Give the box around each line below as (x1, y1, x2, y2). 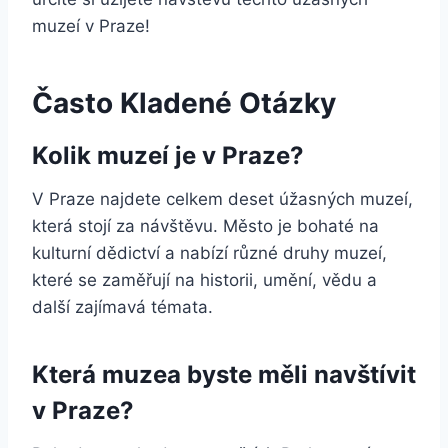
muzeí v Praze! (32, 15, 150, 36)
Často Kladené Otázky (32, 85, 336, 120)
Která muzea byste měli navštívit (32, 359, 416, 389)
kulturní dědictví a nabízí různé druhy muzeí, (32, 242, 387, 263)
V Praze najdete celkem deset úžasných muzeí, (32, 188, 413, 209)
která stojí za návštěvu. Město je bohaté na (32, 215, 379, 236)
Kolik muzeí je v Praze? (32, 140, 304, 170)
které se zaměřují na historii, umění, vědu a (32, 269, 377, 290)
